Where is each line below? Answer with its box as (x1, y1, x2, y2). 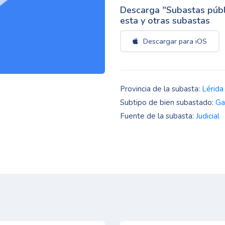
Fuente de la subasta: (120, 111, 196, 121)
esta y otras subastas (120, 15, 210, 27)
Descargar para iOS (141, 36, 207, 46)
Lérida (202, 84, 223, 94)
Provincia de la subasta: (120, 84, 202, 94)
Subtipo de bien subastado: (120, 97, 215, 107)
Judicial (196, 111, 219, 121)
